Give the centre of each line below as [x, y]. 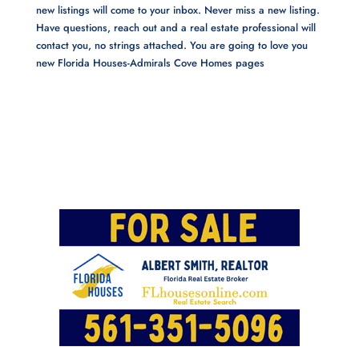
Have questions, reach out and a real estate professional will [175, 27]
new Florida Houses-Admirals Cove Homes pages [150, 63]
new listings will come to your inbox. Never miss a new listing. [177, 10]
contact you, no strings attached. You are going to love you [171, 45]
